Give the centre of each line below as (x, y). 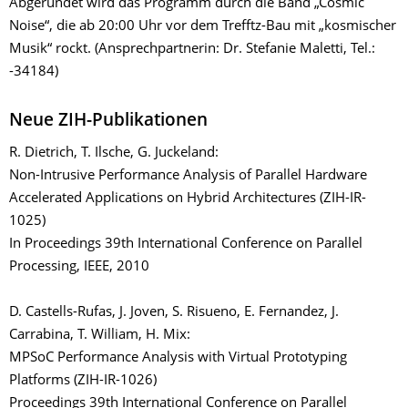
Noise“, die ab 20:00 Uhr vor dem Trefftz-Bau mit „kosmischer (203, 27)
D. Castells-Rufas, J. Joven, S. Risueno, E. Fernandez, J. (174, 313)
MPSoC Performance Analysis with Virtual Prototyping (178, 358)
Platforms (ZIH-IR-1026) (83, 381)
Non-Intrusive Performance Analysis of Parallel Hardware (188, 176)
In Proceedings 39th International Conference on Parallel (186, 245)
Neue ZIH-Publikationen (108, 122)
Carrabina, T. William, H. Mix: (100, 336)
